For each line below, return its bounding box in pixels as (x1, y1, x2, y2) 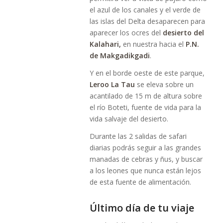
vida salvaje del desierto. (90, 113, 168, 123)
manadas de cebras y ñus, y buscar (90, 154, 203, 164)
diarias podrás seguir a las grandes (90, 142, 201, 152)
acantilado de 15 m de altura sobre (90, 91, 202, 101)
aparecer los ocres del (90, 28, 163, 37)
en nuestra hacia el (121, 39, 186, 49)
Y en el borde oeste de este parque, (90, 68, 205, 78)
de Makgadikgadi (90, 51, 150, 60)
